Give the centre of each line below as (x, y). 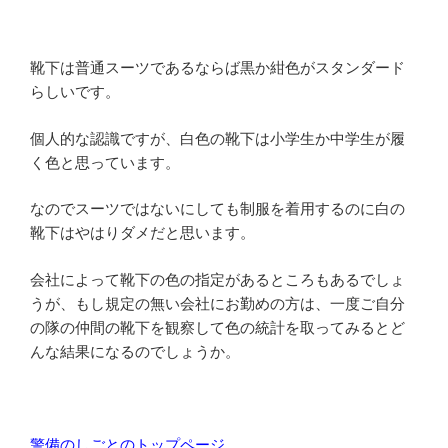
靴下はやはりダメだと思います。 (142, 233)
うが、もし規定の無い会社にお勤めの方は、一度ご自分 (217, 303)
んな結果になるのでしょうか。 (135, 351)
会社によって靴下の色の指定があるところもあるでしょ (217, 279)
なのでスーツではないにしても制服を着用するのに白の (217, 209)
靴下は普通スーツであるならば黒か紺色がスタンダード (217, 68)
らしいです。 (75, 92)
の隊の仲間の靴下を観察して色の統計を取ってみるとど (217, 327)
